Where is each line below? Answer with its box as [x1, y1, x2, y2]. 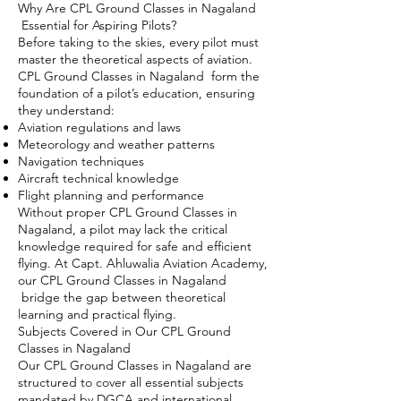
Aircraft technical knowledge [18, 170, 179, 186]
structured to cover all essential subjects [18, 374, 243, 390]
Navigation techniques [18, 153, 144, 169]
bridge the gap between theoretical [18, 289, 226, 305]
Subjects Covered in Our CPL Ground [18, 323, 231, 339]
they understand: [18, 102, 115, 118]
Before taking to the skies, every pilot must [18, 34, 259, 50]
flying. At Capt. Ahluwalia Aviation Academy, [18, 255, 268, 271]
